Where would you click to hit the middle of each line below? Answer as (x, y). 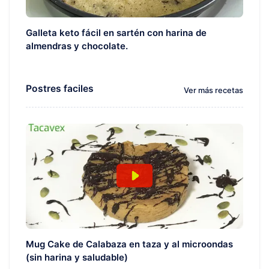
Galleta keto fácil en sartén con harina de (116, 32)
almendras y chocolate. (77, 46)
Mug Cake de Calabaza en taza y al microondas (129, 244)
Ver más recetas (213, 91)
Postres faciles (60, 88)
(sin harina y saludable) (77, 257)
